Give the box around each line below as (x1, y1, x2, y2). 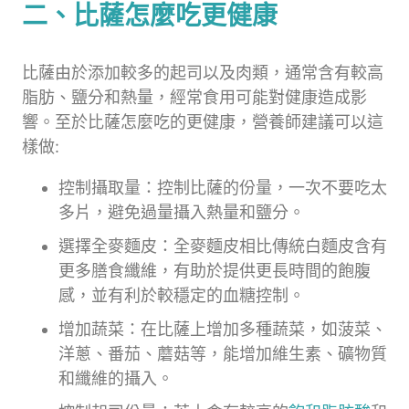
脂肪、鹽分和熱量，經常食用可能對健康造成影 (22, 87, 367, 107)
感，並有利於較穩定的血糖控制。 (58, 285, 305, 305)
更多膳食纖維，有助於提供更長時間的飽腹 (58, 260, 371, 280)
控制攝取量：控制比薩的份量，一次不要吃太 (58, 177, 387, 197)
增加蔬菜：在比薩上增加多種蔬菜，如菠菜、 (58, 319, 387, 339)
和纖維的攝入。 (58, 368, 173, 388)
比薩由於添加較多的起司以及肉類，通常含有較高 (22, 62, 383, 82)
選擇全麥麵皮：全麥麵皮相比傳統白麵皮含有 (58, 236, 387, 256)
